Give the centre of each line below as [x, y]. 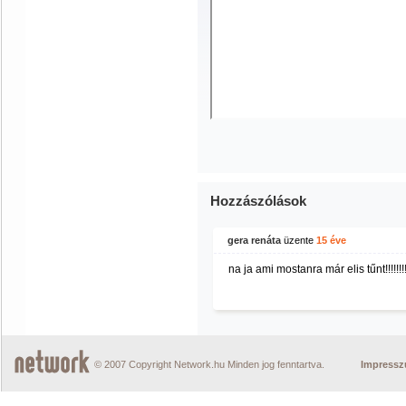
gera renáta [254, 240]
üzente [299, 240]
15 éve [331, 240]
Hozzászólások [258, 201]
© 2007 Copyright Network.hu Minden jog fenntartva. [209, 364]
